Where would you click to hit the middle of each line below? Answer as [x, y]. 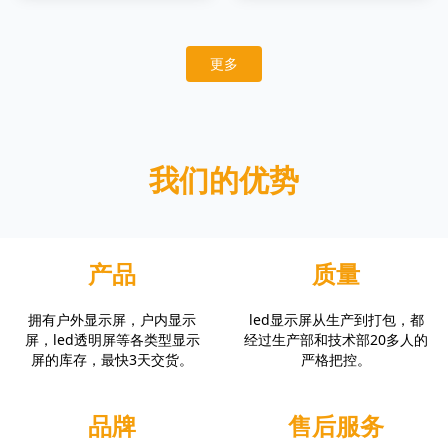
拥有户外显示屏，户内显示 [112, 319]
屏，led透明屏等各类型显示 [112, 339]
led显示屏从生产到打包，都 [336, 319]
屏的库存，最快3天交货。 [112, 359]
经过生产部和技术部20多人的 [336, 339]
